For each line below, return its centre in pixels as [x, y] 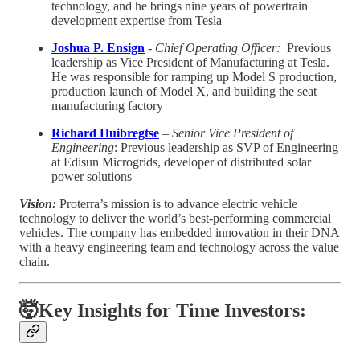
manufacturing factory [107, 106]
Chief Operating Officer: [218, 48]
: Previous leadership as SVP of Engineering [226, 148]
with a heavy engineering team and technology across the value [179, 247]
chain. [35, 262]
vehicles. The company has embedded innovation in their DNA [179, 233]
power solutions [92, 177]
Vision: [39, 204]
